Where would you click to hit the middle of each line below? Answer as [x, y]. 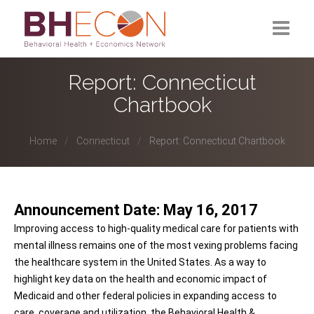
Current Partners [57, 106]
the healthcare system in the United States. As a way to [140, 262]
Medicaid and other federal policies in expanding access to [145, 296]
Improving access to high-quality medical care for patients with [156, 228]
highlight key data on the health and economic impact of [141, 279]
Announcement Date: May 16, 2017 [136, 210]
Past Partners [49, 139]
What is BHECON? [62, 73]
